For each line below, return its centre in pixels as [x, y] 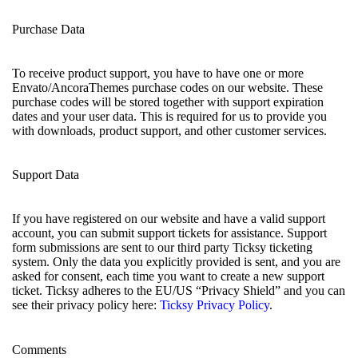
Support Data [46, 175]
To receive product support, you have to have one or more [158, 73]
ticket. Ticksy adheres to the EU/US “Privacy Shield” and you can [179, 291]
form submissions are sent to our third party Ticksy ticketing [162, 248]
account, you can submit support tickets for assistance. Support [169, 233]
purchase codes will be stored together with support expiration [168, 101]
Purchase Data [48, 29]
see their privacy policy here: [86, 305]
